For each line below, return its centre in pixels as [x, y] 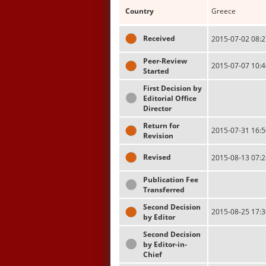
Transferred [164, 190]
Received [159, 38]
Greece [224, 11]
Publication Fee [171, 180]
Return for [161, 126]
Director [157, 108]
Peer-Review [165, 61]
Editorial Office [170, 98]
